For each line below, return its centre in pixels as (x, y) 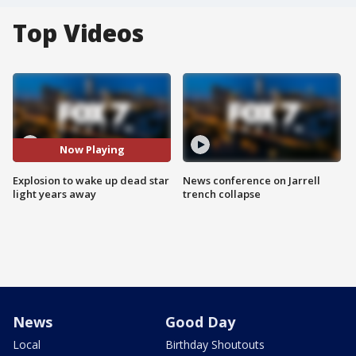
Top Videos (78, 33)
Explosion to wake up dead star (91, 180)
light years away (54, 193)
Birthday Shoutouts (215, 344)
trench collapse (222, 193)
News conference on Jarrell (252, 180)
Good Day (200, 321)
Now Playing (92, 150)
